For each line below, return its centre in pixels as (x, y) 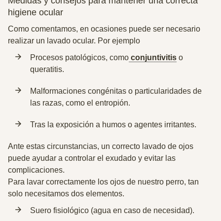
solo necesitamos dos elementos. (66, 194)
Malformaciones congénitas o (82, 91)
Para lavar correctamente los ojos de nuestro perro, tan (103, 182)
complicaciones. (36, 170)
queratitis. (47, 69)
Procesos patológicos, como (79, 57)
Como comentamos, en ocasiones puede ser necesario (104, 29)
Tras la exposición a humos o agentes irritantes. (113, 125)
